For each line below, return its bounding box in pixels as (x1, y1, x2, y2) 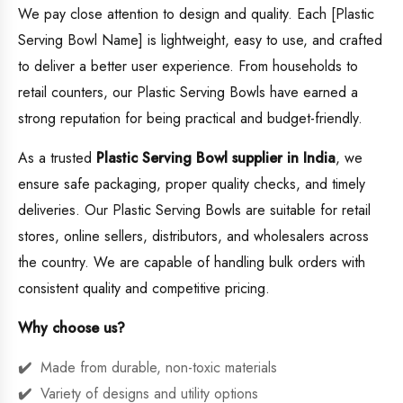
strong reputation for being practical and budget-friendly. (18, 108, 363, 130)
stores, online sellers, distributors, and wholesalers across (18, 226, 369, 247)
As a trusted (18, 148, 96, 169)
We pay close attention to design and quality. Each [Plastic (18, 4, 374, 25)
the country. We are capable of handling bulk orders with (18, 252, 365, 273)
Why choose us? (18, 318, 125, 339)
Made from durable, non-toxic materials (40, 357, 277, 379)
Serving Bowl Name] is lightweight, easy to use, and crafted (18, 30, 382, 51)
